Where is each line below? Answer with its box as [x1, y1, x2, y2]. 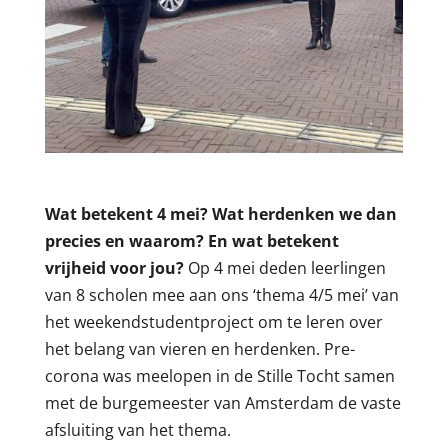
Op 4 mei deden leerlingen [183, 256, 386, 279]
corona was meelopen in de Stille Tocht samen [44, 364, 395, 387]
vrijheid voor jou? [44, 256, 184, 279]
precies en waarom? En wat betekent [44, 229, 339, 252]
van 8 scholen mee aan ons [44, 283, 253, 306]
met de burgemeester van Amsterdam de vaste [44, 391, 401, 414]
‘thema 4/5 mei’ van [252, 283, 399, 306]
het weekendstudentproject [44, 310, 254, 333]
